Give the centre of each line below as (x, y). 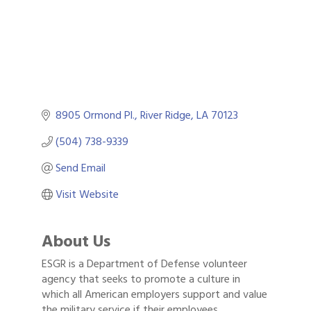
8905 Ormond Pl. (95, 116)
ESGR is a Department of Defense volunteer (144, 264)
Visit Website (87, 195)
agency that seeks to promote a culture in (141, 279)
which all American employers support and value (154, 295)
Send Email (81, 168)
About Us (76, 242)
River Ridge (166, 116)
